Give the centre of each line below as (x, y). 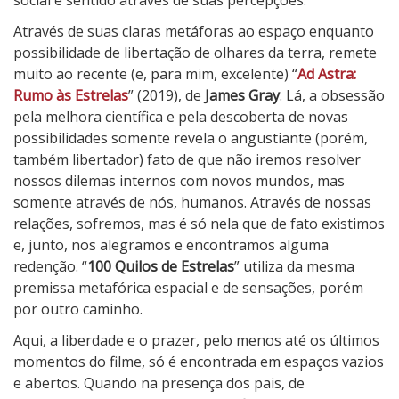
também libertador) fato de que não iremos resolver (187, 160)
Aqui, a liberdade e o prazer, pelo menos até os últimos (196, 341)
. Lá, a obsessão (332, 96)
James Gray (242, 96)
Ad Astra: (327, 74)
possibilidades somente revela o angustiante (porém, (191, 138)
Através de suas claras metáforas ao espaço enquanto (194, 32)
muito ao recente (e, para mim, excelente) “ (155, 74)
